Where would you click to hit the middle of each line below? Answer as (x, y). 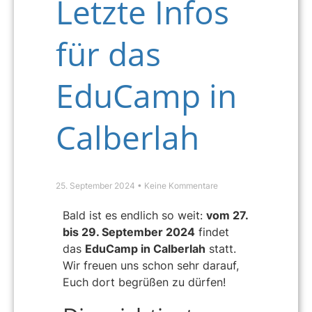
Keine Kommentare (180, 186)
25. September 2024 (96, 186)
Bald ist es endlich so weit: (134, 216)
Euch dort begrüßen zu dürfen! (144, 282)
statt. (221, 249)
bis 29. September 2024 (129, 232)
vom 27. (227, 216)
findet (212, 232)
